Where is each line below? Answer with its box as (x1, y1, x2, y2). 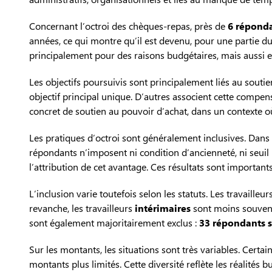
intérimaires (135, 202, 191, 215)
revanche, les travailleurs (29, 202, 135, 215)
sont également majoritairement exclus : (29, 216, 199, 229)
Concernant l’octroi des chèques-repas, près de (29, 19, 228, 33)
